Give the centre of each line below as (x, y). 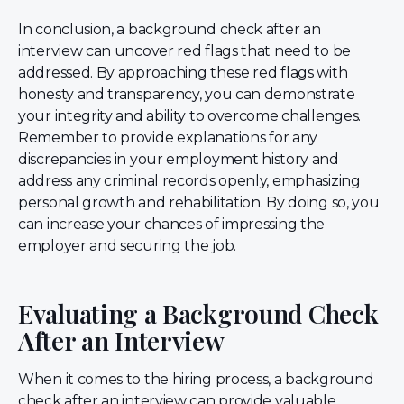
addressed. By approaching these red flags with (183, 73)
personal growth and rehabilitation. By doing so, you (199, 203)
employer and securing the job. (127, 246)
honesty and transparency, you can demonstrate (187, 95)
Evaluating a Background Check (198, 313)
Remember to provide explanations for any (168, 138)
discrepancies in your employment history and (179, 160)
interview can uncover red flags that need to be (184, 51)
